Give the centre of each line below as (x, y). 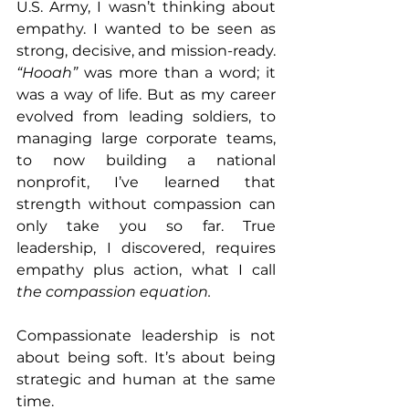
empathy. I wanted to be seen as (146, 29)
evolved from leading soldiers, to (146, 117)
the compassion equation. (114, 292)
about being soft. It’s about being (146, 358)
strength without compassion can (146, 204)
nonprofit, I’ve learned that (146, 183)
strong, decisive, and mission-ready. (146, 51)
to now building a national (146, 161)
